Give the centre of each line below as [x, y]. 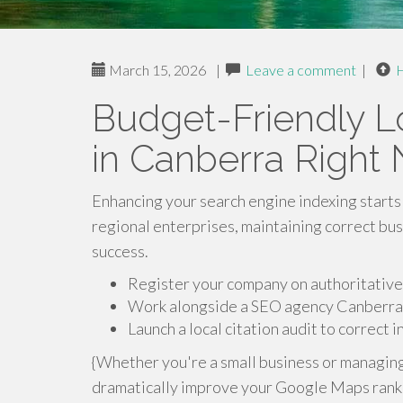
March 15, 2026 [156, 70]
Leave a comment [301, 70]
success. [120, 251]
